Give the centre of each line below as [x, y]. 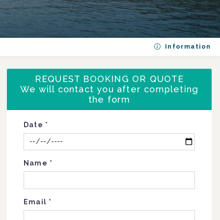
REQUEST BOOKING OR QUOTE [109, 79]
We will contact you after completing [110, 89]
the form [109, 100]
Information [187, 46]
